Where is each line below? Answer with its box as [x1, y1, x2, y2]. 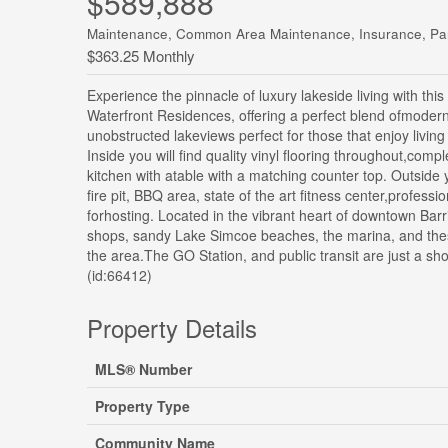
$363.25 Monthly [87, 45, 195, 66]
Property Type [95, 396, 190, 416]
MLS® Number [95, 359, 192, 379]
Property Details [87, 310, 257, 345]
